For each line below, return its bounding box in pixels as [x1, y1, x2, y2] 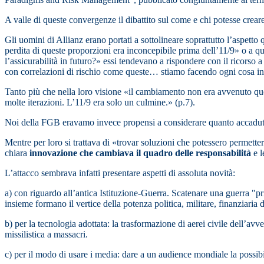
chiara [5, 148, 29, 159]
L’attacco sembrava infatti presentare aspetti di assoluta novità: [5, 168, 235, 179]
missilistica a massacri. [5, 229, 88, 240]
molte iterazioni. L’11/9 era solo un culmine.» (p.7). [5, 97, 195, 108]
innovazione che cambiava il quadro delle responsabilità [29, 148, 251, 159]
